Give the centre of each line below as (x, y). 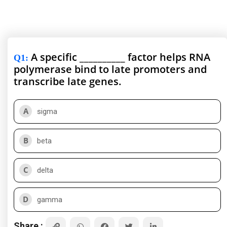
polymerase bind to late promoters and (110, 69)
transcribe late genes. (68, 81)
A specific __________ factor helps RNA (119, 57)
